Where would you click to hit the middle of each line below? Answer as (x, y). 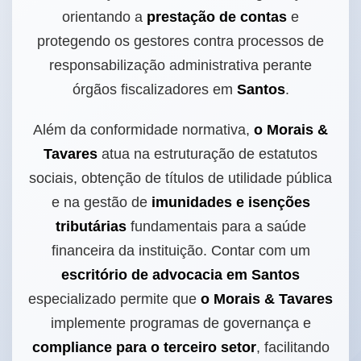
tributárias (91, 227)
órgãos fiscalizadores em (154, 90)
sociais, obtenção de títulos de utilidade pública (180, 178)
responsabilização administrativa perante (180, 66)
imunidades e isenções (230, 203)
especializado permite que (114, 299)
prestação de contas (217, 17)
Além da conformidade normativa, (143, 130)
